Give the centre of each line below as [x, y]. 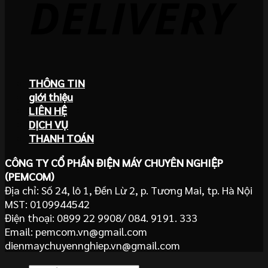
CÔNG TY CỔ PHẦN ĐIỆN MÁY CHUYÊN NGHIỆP [114, 163]
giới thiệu [51, 97]
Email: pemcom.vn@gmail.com [76, 232]
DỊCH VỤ [48, 124]
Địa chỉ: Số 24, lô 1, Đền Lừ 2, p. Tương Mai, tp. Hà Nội [129, 190]
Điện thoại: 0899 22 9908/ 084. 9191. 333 [101, 218]
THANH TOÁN [61, 138]
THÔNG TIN [57, 83]
